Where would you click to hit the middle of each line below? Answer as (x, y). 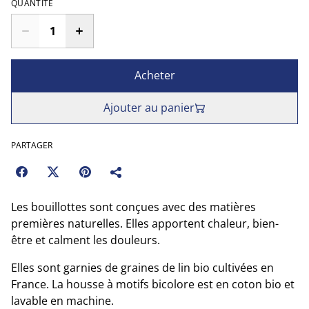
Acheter (154, 75)
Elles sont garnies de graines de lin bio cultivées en (142, 268)
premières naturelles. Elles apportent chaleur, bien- (145, 223)
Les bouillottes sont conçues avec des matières (133, 207)
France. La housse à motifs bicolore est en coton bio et (153, 284)
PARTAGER (32, 145)
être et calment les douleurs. (86, 240)
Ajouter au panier (149, 108)
